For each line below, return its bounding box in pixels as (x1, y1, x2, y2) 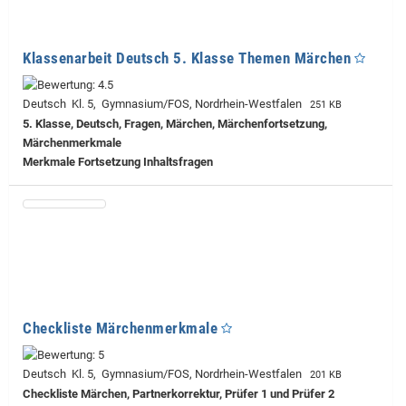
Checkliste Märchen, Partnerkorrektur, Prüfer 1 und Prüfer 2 (23, 387, 334, 401)
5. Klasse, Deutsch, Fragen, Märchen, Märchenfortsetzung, (23, 116, 327, 130)
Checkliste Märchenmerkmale (23, 318, 217, 337)
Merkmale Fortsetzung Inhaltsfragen (23, 154, 213, 169)
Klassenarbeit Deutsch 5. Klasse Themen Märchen (23, 48, 351, 67)
